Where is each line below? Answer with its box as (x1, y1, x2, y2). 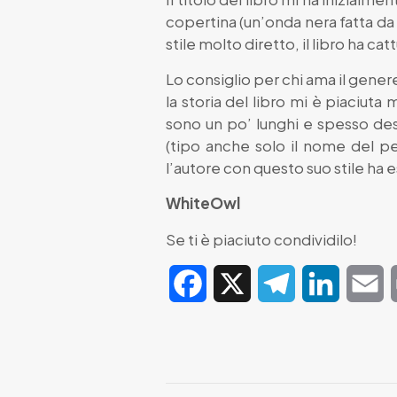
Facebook (206, 274, 274, 293)
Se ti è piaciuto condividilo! (166, 230, 357, 250)
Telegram (295, 274, 356, 293)
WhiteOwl (166, 193, 240, 214)
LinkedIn (339, 274, 394, 293)
